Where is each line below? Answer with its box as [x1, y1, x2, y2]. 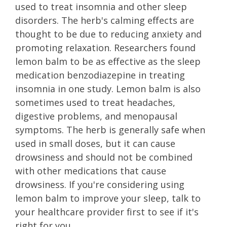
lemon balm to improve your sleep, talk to [15, 192, 201, 204]
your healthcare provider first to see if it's [15, 206, 199, 218]
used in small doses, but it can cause [15, 137, 175, 149]
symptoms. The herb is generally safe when [15, 124, 205, 136]
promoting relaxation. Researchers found [15, 42, 196, 54]
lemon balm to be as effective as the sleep [15, 55, 201, 67]
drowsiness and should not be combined [15, 151, 193, 163]
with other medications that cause [15, 165, 166, 177]
